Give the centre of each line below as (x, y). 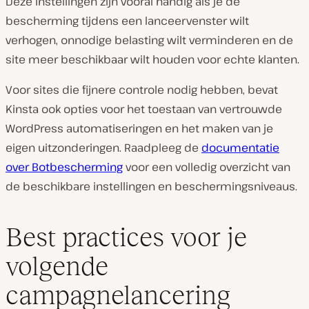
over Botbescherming (64, 167)
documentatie (240, 148)
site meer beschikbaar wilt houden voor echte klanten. (152, 59)
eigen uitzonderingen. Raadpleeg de (103, 148)
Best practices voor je (126, 237)
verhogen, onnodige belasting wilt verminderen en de (149, 40)
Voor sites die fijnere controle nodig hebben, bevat (142, 90)
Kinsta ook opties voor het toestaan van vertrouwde (144, 109)
